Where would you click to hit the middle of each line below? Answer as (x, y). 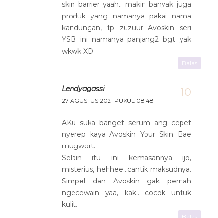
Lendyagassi (83, 88)
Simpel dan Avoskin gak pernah (127, 181)
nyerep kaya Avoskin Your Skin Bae (127, 134)
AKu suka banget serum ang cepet (127, 122)
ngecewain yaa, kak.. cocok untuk (127, 192)
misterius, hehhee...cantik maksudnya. (127, 169)
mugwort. (79, 146)
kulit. (70, 204)
